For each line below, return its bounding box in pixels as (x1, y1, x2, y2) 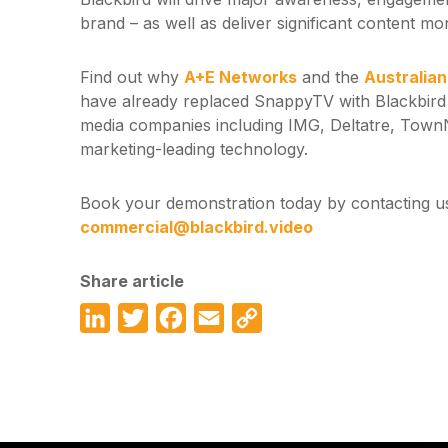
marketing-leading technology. (80, 139, 308, 159)
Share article (80, 271, 184, 291)
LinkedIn (110, 308, 174, 328)
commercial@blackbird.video (80, 217, 313, 237)
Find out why (80, 67, 184, 87)
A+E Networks (184, 67, 297, 87)
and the (297, 67, 364, 87)
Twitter (148, 308, 200, 328)
